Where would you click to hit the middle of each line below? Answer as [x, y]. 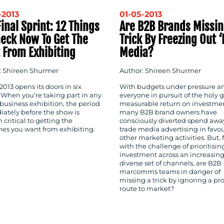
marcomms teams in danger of [170, 171]
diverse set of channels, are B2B [170, 163]
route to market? [147, 188]
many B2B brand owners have [168, 112]
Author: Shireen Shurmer [160, 70]
